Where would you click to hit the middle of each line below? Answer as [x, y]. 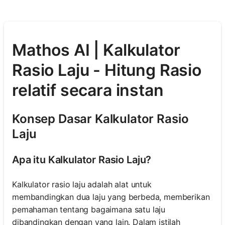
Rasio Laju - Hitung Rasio [107, 70]
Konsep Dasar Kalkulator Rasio [100, 119]
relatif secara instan [88, 90]
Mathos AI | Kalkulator [96, 50]
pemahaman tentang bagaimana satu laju [89, 209]
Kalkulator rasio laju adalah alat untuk [82, 184]
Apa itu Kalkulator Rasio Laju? [82, 159]
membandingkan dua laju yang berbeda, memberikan [111, 197]
